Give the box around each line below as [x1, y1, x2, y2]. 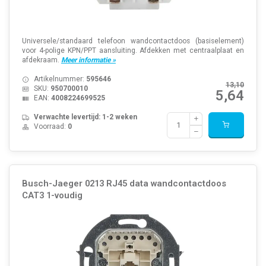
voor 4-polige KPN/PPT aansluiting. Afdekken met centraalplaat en [21, 46, 245, 55]
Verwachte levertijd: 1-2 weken [33, 112, 137, 121]
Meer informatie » [61, 55, 116, 64]
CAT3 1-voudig [21, 190, 83, 201]
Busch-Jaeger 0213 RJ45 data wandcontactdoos [21, 178, 226, 189]
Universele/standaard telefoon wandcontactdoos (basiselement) [21, 36, 245, 45]
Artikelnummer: [33, 74, 86, 83]
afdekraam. [21, 55, 61, 64]
